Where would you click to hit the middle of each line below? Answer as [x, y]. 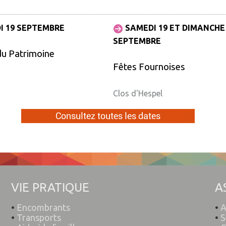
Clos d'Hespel [137, 93]
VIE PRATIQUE [50, 187]
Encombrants [44, 207]
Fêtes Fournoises [149, 67]
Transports [39, 217]
